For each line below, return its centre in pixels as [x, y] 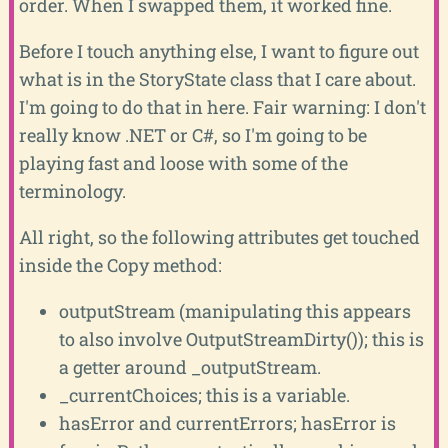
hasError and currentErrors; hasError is [227, 422]
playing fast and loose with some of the [183, 162]
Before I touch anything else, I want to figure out [218, 50]
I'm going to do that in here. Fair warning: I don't [222, 106]
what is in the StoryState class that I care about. [217, 78]
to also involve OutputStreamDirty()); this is [241, 338]
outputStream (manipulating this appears [234, 310]
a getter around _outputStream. [189, 366]
